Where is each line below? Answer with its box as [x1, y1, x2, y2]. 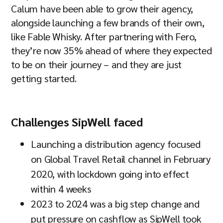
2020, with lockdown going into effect [31, 167, 190, 180]
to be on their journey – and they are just [11, 58, 182, 71]
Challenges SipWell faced [11, 113, 143, 129]
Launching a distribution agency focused [31, 137, 201, 150]
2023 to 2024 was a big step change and [31, 197, 200, 210]
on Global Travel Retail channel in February [31, 152, 211, 165]
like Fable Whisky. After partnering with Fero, [11, 30, 197, 43]
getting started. [11, 72, 77, 85]
